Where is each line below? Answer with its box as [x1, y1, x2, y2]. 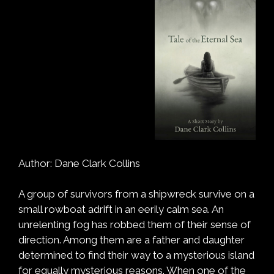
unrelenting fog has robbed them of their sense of [18, 218, 251, 231]
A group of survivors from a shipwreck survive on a [18, 187, 254, 200]
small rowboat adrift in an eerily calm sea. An [18, 202, 224, 215]
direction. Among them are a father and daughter [18, 233, 245, 246]
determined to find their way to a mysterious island [18, 248, 254, 261]
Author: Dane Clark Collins [18, 157, 140, 169]
